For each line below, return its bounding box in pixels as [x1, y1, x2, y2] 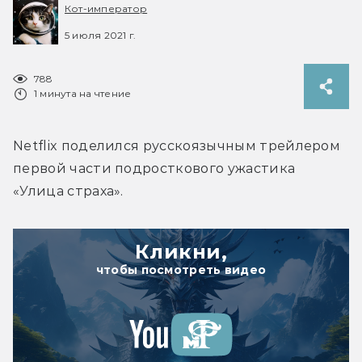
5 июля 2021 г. [65, 28, 137, 41]
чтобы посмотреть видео [95, 262, 267, 277]
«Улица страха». [13, 183, 124, 199]
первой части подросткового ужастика [13, 160, 296, 176]
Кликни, [134, 239, 228, 263]
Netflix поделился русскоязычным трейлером [13, 137, 341, 154]
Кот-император [65, 2, 148, 15]
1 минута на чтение [34, 86, 132, 99]
